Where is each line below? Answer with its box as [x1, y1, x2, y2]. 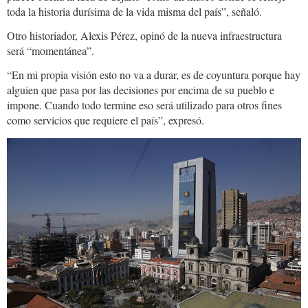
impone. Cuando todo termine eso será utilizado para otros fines [7, 97, 282, 112]
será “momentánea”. [7, 43, 94, 58]
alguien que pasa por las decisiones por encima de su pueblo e [7, 82, 274, 97]
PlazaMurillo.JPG [7, 135, 155, 163]
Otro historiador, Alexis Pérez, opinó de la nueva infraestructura [7, 27, 282, 43]
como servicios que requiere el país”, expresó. [7, 112, 204, 127]
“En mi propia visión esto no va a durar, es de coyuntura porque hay [7, 67, 300, 82]
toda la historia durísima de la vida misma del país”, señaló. [7, 3, 262, 19]
